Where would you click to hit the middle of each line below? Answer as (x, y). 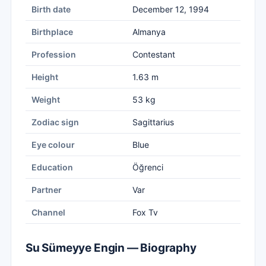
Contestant (154, 54)
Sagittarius (153, 122)
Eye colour (53, 145)
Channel (48, 212)
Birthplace (52, 32)
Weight (46, 99)
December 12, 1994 (171, 9)
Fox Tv (145, 212)
